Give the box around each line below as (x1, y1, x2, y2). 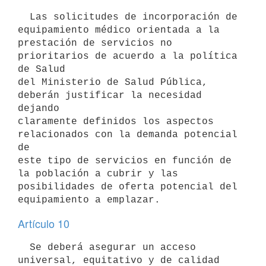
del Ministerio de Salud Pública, (18, 77, 208, 88)
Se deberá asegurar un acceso (18, 242, 30, 253)
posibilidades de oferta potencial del (18, 181, 237, 192)
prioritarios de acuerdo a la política (18, 50, 237, 62)
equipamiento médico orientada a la (18, 24, 220, 36)
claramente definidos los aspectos (18, 116, 214, 127)
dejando (18, 103, 59, 114)
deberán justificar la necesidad (18, 90, 202, 101)
